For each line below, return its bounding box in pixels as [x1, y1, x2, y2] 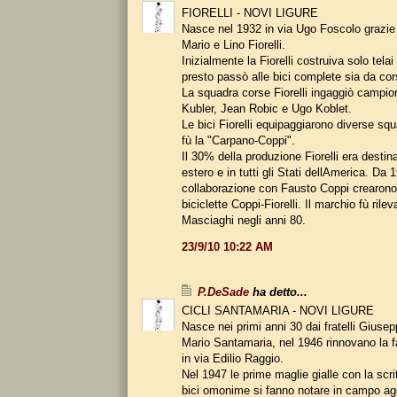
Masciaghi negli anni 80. [182, 213, 306, 227]
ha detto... [249, 284, 307, 299]
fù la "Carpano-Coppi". [182, 133, 295, 147]
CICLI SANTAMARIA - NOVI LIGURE [182, 303, 374, 317]
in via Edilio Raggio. [182, 351, 284, 365]
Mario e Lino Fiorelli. [182, 37, 285, 51]
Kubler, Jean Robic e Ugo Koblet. [182, 101, 352, 115]
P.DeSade [198, 284, 249, 299]
